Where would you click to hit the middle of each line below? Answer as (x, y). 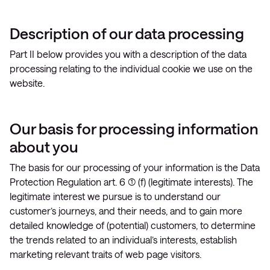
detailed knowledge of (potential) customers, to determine (133, 225)
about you (44, 146)
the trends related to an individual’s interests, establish (123, 240)
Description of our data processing (127, 33)
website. (27, 83)
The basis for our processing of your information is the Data (135, 167)
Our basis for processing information (134, 128)
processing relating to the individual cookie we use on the (131, 68)
